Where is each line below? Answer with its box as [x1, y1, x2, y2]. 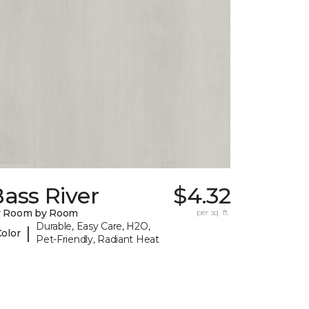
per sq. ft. [196, 207, 230, 218]
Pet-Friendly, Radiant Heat [36, 233, 159, 246]
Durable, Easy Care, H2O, [36, 220, 150, 233]
